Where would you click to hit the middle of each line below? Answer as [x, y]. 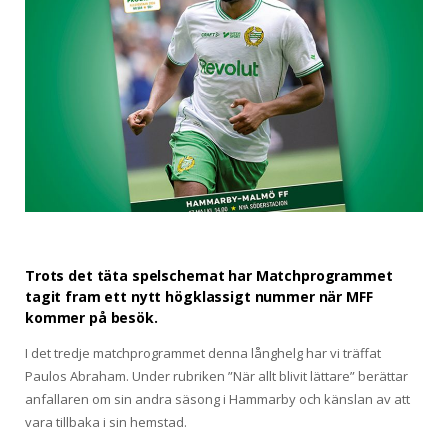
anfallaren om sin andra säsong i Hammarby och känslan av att [217, 399]
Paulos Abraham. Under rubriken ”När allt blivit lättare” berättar [216, 376]
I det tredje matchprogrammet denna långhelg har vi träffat [203, 353]
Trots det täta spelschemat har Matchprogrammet [209, 276]
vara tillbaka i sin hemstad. [106, 422]
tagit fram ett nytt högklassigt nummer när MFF [199, 297]
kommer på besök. [91, 318]
